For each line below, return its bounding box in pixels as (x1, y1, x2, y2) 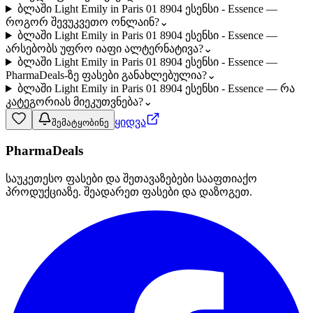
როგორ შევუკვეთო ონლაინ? (6, 16, 159, 29)
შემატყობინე (52, 117, 109, 129)
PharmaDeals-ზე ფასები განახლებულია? (6, 69, 207, 82)
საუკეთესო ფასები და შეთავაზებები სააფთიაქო (6, 172, 257, 184)
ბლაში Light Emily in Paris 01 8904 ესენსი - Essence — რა (17, 82, 295, 95)
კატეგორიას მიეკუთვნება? (6, 96, 143, 108)
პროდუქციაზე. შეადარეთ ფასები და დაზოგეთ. (6, 185, 252, 198)
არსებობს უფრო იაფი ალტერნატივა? (6, 43, 203, 55)
